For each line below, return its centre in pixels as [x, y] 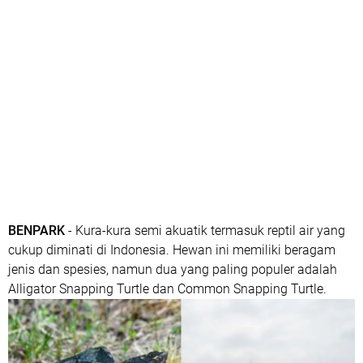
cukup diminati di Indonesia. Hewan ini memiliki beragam [172, 250]
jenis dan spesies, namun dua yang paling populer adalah [173, 269]
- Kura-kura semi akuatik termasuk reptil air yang [205, 231]
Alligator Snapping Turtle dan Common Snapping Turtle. [167, 289]
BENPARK [36, 231]
